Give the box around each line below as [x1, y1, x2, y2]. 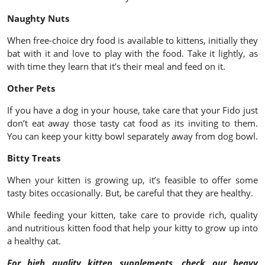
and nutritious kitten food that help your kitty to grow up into [7, 222, 258, 234]
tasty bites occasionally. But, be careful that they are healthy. [7, 187, 253, 199]
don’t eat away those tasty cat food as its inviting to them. [7, 117, 258, 130]
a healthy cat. [7, 235, 61, 247]
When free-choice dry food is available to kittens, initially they [7, 34, 258, 47]
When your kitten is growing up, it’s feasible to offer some [7, 174, 258, 186]
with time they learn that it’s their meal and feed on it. [7, 60, 225, 73]
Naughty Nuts [7, 12, 69, 25]
